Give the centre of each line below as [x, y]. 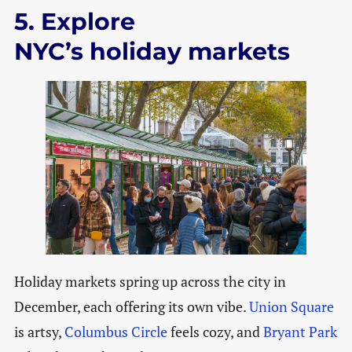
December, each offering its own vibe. [131, 307]
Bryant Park [300, 332]
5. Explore [74, 21]
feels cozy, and [215, 332]
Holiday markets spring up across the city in [150, 282]
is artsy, [37, 332]
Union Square [291, 307]
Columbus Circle [114, 332]
